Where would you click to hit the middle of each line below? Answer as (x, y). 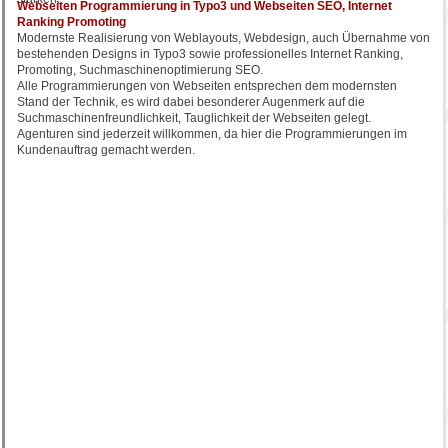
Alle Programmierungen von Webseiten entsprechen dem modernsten (207, 86)
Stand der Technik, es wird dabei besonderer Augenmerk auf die (191, 102)
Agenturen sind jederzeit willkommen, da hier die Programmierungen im (212, 134)
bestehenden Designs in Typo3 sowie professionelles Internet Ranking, (210, 54)
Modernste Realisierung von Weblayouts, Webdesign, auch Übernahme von (223, 38)
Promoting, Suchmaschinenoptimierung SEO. (140, 70)
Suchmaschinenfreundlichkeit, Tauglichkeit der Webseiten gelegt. (194, 118)
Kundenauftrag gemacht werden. (106, 150)
